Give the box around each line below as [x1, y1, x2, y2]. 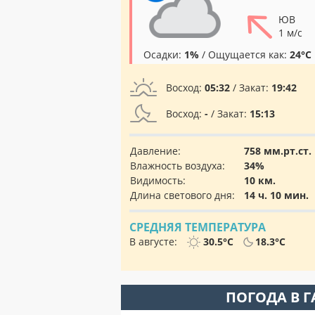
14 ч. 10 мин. [244, 188, 309, 202]
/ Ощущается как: [199, 48, 290, 61]
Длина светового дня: [130, 188, 235, 202]
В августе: [129, 235, 180, 248]
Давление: [130, 144, 181, 157]
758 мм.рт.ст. [244, 144, 311, 157]
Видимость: [130, 174, 186, 187]
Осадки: [143, 48, 184, 61]
